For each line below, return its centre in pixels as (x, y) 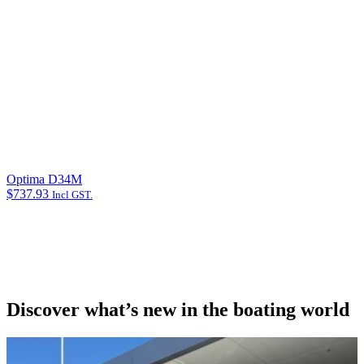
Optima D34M (44, 180)
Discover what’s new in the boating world (178, 310)
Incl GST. (72, 195)
